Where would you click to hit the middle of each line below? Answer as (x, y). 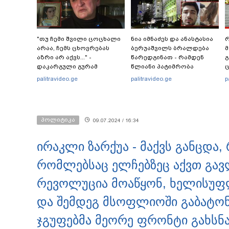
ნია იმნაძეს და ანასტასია (172, 39)
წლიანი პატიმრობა (162, 67)
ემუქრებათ (149, 76)
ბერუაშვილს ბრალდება (170, 48)
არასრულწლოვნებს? (166, 85)
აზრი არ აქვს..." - (64, 58)
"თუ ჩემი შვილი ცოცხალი (79, 39)
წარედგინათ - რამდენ (167, 58)
